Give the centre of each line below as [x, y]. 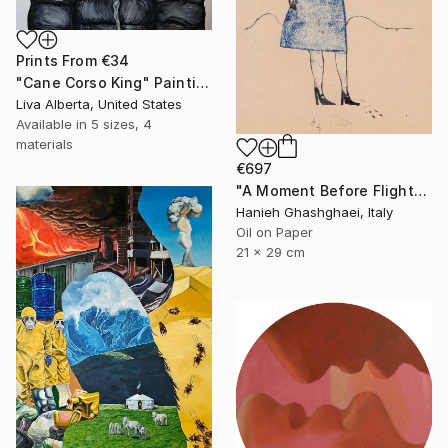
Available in [53, 123]
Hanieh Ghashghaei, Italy [314, 212]
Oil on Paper [274, 232]
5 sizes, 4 [121, 123]
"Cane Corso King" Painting [202, 82]
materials [44, 143]
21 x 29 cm [270, 252]
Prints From [58, 60]
